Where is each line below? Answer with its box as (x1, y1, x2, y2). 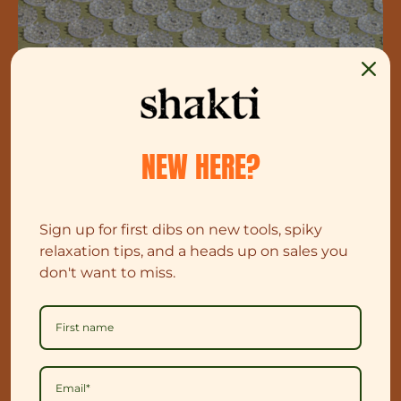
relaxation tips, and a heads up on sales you (39, 243, 348, 260)
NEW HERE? (141, 145, 260, 189)
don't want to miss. (39, 264, 175, 281)
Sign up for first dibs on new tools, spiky (39, 221, 322, 238)
